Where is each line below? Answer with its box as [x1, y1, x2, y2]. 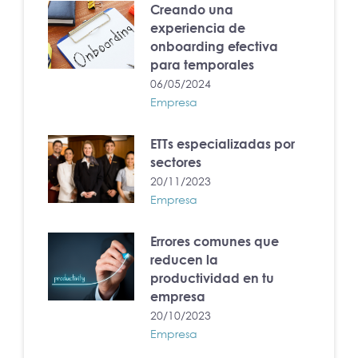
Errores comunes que [150, 233, 280, 249]
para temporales [150, 56, 255, 73]
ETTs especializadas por [150, 135, 296, 152]
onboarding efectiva [150, 38, 279, 54]
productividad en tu [150, 269, 275, 286]
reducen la [150, 251, 219, 268]
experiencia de [150, 19, 246, 36]
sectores [150, 153, 202, 170]
